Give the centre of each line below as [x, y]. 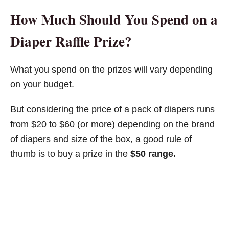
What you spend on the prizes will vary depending [111, 69]
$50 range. [153, 154]
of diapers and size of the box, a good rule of [101, 139]
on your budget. [42, 84]
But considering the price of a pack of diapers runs [112, 109]
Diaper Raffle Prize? [71, 41]
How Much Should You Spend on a [114, 19]
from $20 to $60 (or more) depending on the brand [112, 124]
